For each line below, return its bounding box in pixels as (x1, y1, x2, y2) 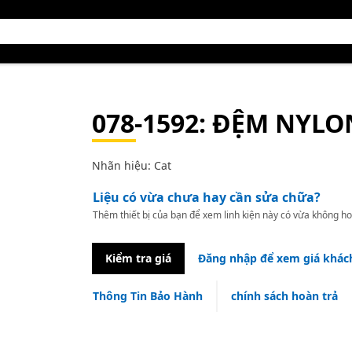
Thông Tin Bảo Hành (92, 288, 203, 303)
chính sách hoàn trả (230, 288, 338, 303)
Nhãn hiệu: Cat (91, 158, 171, 173)
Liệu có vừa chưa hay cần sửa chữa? (92, 189, 321, 206)
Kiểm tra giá (104, 251, 171, 266)
